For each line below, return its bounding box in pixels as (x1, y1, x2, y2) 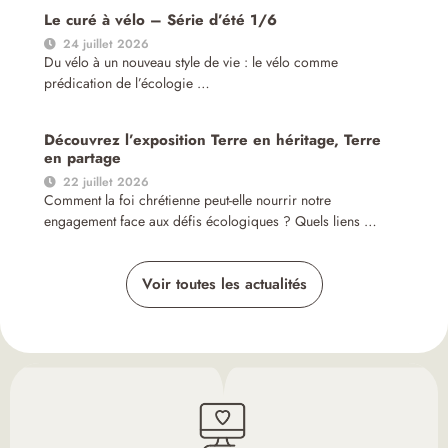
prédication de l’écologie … (44, 73, 211, 94)
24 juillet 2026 (63, 35, 150, 54)
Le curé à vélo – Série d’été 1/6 (44, 9, 278, 32)
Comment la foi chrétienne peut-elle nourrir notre (44, 190, 332, 211)
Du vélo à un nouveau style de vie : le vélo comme (44, 52, 339, 73)
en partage (44, 147, 122, 170)
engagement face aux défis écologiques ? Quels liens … (44, 211, 378, 232)
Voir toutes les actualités (141, 273, 307, 296)
